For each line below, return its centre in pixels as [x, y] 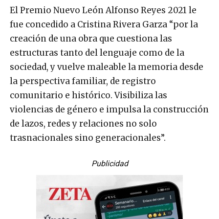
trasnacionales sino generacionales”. [88, 138]
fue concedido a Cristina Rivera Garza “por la [104, 24]
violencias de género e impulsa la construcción [109, 109]
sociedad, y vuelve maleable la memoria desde [107, 67]
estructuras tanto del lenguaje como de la [97, 53]
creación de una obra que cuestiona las [91, 38]
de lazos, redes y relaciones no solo [83, 123]
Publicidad [109, 163]
